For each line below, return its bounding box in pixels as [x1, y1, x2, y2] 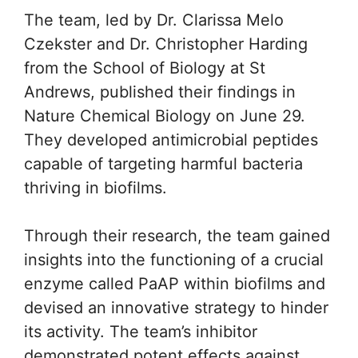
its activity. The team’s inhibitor [24, 322, 257, 341]
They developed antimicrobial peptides [24, 130, 318, 149]
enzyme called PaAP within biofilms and [24, 274, 325, 293]
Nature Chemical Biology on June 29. [24, 106, 305, 125]
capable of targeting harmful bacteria [24, 154, 303, 173]
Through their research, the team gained [24, 226, 330, 245]
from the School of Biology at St [24, 58, 265, 78]
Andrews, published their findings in [24, 82, 296, 101]
